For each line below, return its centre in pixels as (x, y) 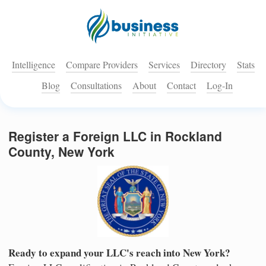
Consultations (96, 85)
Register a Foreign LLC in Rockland (115, 136)
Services (164, 65)
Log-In (220, 85)
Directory (208, 65)
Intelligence (33, 65)
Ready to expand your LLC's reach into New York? (119, 252)
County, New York (61, 152)
